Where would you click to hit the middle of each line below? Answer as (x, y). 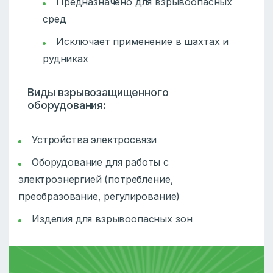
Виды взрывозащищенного (98, 93)
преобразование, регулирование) (99, 197)
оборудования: (67, 105)
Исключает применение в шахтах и (143, 42)
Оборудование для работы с (100, 162)
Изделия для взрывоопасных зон (112, 219)
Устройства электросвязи (94, 140)
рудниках (66, 59)
